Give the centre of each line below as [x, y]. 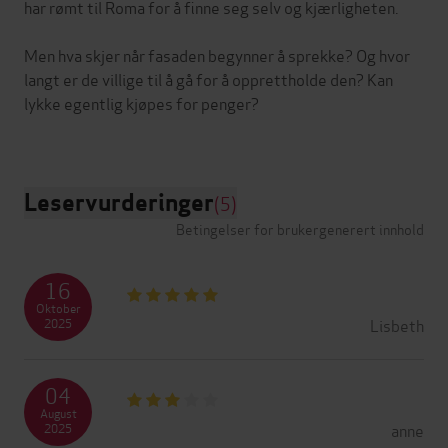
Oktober [58, 307]
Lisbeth [397, 324]
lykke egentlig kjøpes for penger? [141, 102]
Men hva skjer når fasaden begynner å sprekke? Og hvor [217, 54]
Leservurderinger [119, 202]
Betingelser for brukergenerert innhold [300, 228]
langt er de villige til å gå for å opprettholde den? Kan [208, 78]
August [58, 412]
